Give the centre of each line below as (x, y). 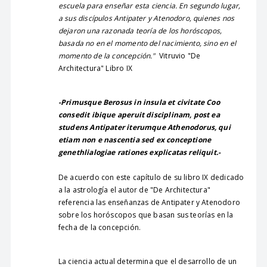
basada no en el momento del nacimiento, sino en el (147, 43)
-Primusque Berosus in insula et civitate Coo (139, 102)
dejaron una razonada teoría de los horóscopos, (140, 31)
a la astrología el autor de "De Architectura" (134, 190)
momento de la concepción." (107, 56)
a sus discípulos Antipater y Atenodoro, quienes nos (146, 18)
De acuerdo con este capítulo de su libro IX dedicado (151, 177)
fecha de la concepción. (100, 227)
